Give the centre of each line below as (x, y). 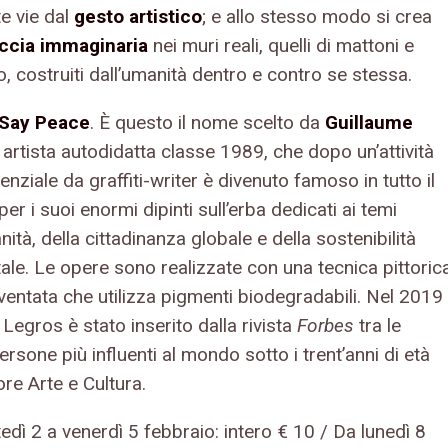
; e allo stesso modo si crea (317, 16)
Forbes (325, 325)
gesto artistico (138, 16)
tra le (377, 325)
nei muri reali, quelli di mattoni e (281, 45)
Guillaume (369, 122)
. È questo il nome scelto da (207, 122)
